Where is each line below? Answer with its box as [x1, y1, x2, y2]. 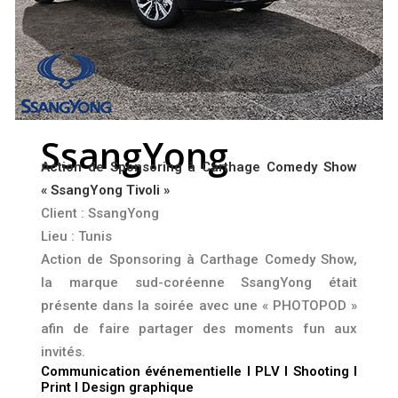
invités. [41, 344, 85, 360]
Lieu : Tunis [41, 228, 112, 244]
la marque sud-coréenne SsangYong [41, 275, 313, 291]
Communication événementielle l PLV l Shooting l [41, 363, 357, 379]
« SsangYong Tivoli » [41, 182, 170, 198]
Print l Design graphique [41, 379, 194, 395]
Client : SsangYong [41, 205, 159, 221]
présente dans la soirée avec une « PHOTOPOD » [41, 298, 357, 314]
